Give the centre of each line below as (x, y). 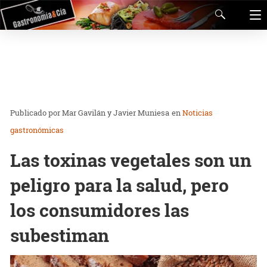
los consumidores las (100, 210)
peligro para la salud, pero (119, 185)
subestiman (60, 235)
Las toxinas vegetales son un (131, 160)
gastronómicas (37, 130)
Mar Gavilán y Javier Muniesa (116, 113)
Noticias (198, 113)
